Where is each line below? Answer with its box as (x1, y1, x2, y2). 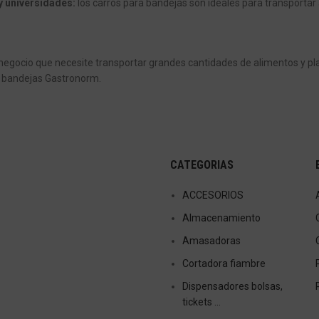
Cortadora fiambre (182, 257, 266, 269)
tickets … (182, 296, 221, 308)
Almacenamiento (182, 211, 261, 224)
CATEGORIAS (170, 157, 234, 172)
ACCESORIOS (182, 189, 244, 201)
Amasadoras (182, 234, 241, 246)
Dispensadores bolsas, (182, 280, 283, 292)
